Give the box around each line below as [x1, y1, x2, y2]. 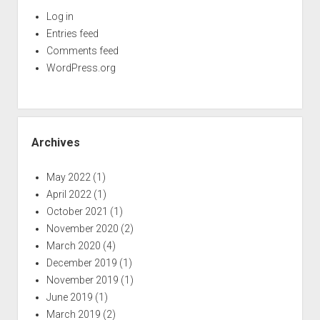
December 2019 [46, 256, 117, 269]
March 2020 [46, 239, 101, 251]
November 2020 [46, 222, 119, 234]
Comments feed [46, 44, 119, 56]
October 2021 [46, 205, 108, 217]
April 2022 [46, 188, 91, 200]
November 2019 [46, 274, 119, 286]
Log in [46, 10, 74, 22]
